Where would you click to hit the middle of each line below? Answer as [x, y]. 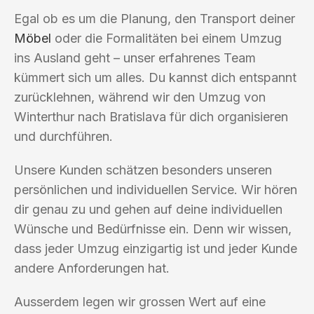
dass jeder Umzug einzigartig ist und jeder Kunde [156, 248]
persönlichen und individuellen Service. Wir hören [156, 189]
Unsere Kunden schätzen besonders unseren [143, 170]
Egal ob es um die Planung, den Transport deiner [155, 18]
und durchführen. [63, 136]
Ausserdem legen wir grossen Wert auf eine [140, 301]
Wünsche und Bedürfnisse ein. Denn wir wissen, [153, 228]
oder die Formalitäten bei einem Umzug [166, 38]
